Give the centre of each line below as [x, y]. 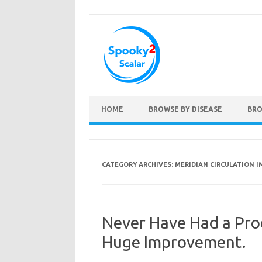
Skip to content [117, 100]
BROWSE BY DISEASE [185, 109]
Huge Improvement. [174, 242]
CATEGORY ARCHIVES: [138, 164]
